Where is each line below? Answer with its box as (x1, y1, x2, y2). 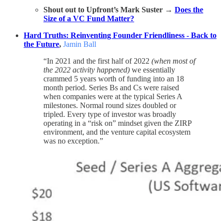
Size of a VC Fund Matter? (43, 14, 134, 23)
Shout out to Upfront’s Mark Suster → (43, 5, 175, 14)
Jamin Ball (63, 40, 96, 49)
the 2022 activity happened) (43, 66, 130, 74)
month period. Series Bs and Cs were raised (43, 83, 179, 92)
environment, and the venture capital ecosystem (43, 128, 190, 137)
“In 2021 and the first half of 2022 (43, 57, 151, 66)
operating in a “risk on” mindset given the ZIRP (43, 119, 191, 128)
